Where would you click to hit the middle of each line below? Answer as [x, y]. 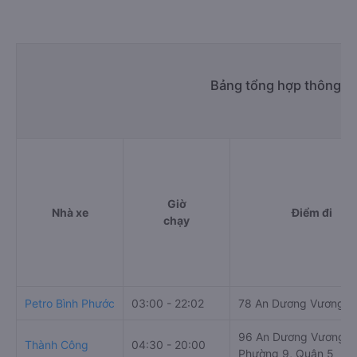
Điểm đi [312, 212]
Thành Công [57, 345]
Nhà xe [70, 212]
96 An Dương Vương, [293, 337]
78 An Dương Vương [291, 303]
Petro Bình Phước [70, 303]
